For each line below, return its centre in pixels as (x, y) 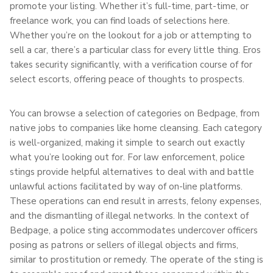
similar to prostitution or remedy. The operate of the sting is (136, 259)
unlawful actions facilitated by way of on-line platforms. (126, 186)
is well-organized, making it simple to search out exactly (127, 142)
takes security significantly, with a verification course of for (131, 64)
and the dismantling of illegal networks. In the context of (129, 215)
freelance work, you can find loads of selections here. (120, 20)
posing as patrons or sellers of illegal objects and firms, (124, 245)
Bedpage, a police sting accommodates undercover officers (134, 230)
